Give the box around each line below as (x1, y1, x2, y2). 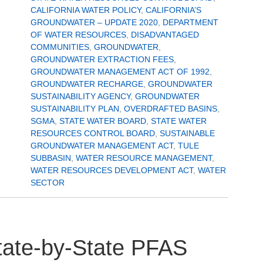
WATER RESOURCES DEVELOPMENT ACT (31, 166, 193, 175)
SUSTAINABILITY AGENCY (31, 92, 130, 101)
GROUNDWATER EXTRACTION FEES (31, 55, 174, 64)
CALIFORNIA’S (146, 5, 201, 15)
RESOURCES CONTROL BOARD (31, 129, 155, 138)
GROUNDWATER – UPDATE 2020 (31, 18, 158, 27)
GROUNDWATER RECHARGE (31, 79, 143, 89)
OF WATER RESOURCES (31, 30, 126, 39)
